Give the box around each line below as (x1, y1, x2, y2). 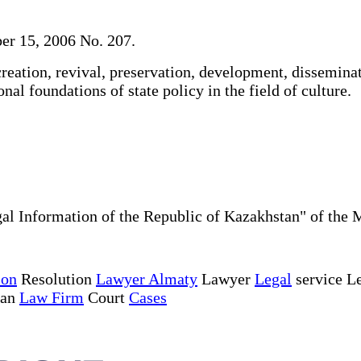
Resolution (17, 269, 96, 288)
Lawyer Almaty (96, 269, 197, 288)
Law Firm (19, 288, 84, 306)
